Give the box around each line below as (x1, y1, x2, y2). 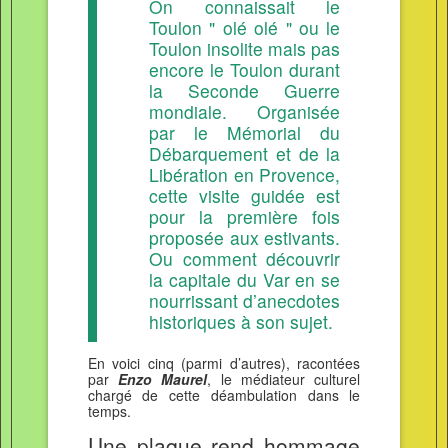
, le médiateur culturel (207, 368, 361, 389)
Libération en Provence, (148, 161, 341, 187)
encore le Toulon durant (148, 56, 341, 82)
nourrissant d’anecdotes (148, 287, 341, 313)
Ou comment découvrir (148, 245, 341, 271)
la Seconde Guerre (148, 77, 341, 103)
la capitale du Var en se (148, 266, 341, 292)
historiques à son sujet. (148, 308, 333, 334)
